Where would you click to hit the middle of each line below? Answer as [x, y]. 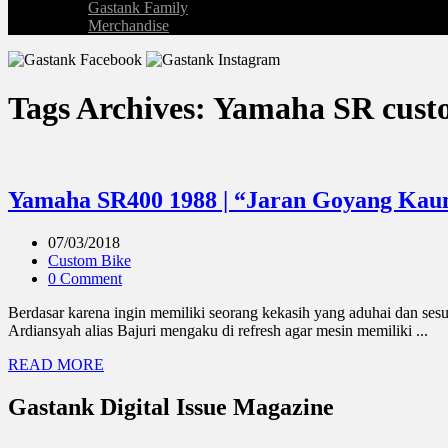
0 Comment [85, 278]
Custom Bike [89, 260]
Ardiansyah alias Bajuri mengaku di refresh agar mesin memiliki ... [218, 330]
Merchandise [128, 25]
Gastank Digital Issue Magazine [171, 406]
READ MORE [56, 364]
